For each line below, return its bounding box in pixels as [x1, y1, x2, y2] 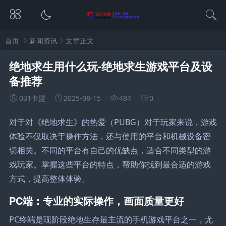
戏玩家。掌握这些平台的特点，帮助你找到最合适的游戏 [9, 158, 211, 170]
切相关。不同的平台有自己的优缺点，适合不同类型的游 [9, 144, 211, 156]
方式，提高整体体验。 [9, 173, 90, 184]
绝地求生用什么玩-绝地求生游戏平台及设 [9, 58, 212, 74]
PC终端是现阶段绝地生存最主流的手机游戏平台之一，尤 [9, 213, 213, 225]
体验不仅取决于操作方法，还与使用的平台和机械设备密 [9, 130, 211, 142]
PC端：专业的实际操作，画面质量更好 [9, 193, 184, 208]
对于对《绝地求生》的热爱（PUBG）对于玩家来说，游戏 [9, 116, 217, 128]
